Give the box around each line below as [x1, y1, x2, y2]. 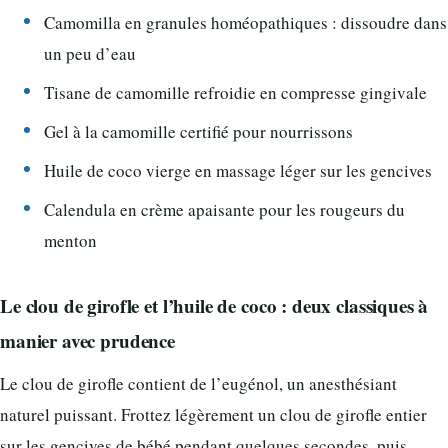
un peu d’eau [44, 42, 136, 66]
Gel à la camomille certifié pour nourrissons [44, 120, 353, 144]
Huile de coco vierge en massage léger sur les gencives [44, 159, 432, 183]
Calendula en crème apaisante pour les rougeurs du [44, 198, 405, 222]
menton [44, 229, 97, 253]
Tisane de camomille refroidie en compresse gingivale [44, 81, 427, 105]
